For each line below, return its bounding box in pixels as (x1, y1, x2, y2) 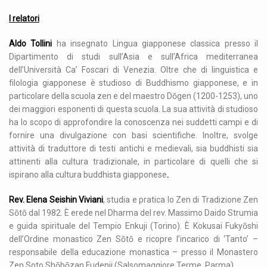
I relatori (9, 13, 39, 23)
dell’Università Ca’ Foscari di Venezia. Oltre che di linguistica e (9, 64, 258, 74)
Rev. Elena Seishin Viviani (9, 194, 104, 204)
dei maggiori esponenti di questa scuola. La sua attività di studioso (9, 104, 258, 114)
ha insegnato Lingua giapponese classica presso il (52, 38, 258, 48)
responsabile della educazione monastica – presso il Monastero (9, 247, 258, 257)
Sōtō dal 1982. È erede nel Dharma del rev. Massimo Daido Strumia (9, 207, 258, 218)
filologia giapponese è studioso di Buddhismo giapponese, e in (9, 77, 258, 88)
